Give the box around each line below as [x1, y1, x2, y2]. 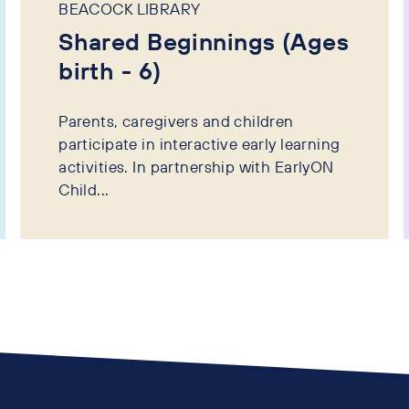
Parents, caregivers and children [58, 110, 294, 131]
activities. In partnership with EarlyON [58, 156, 334, 176]
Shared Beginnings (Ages [58, 26, 349, 58]
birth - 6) [58, 56, 162, 87]
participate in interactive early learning [58, 133, 341, 153]
